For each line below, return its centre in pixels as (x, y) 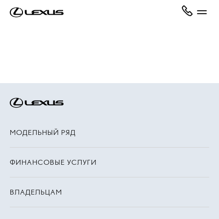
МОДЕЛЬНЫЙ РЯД (43, 132)
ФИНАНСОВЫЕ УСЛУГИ (53, 162)
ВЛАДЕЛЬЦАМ (36, 192)
